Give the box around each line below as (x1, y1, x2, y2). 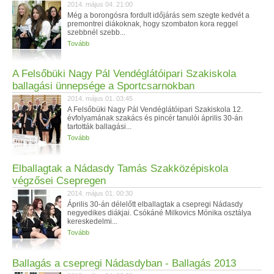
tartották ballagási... (67, 122, 131, 131)
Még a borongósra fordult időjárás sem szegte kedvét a (67, 11, 250, 20)
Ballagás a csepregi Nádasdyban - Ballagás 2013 (12, 257, 236, 269)
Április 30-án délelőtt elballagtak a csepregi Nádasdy (67, 200, 243, 209)
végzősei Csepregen (12, 175, 106, 187)
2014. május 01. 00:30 (67, 190, 133, 197)
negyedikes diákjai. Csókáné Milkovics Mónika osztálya (67, 209, 251, 217)
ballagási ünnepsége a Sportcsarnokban (12, 80, 194, 92)
